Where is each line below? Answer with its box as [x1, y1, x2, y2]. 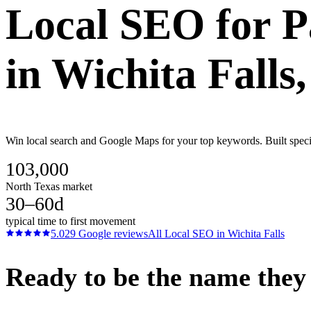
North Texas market [6, 180, 92, 192]
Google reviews [76, 227, 148, 239]
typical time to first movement [6, 215, 135, 227]
